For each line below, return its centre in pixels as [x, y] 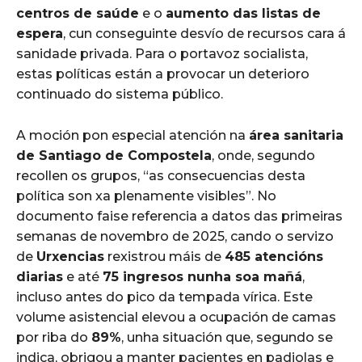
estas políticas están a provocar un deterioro [163, 74]
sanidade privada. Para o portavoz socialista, [162, 53]
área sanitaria [296, 135]
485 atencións [274, 256]
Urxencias [70, 256]
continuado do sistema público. [120, 94]
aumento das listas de [243, 13]
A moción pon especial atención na [133, 135]
